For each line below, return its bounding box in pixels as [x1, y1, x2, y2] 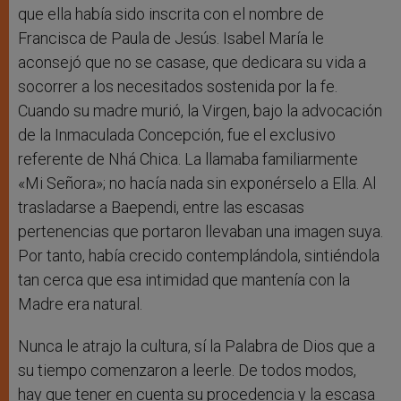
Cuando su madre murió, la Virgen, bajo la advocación [18, 101, 382, 121]
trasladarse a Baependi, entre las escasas [18, 198, 304, 218]
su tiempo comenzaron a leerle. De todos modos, [18, 361, 356, 380]
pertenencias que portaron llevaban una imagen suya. [18, 222, 383, 242]
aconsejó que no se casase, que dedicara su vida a [18, 53, 366, 73]
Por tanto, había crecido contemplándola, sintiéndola [18, 246, 380, 266]
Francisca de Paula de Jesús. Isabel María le [18, 29, 324, 48]
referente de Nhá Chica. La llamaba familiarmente [18, 149, 358, 169]
